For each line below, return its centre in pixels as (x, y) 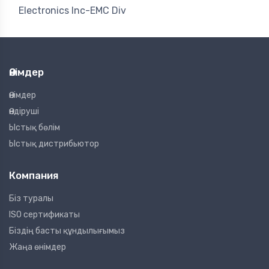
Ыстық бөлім (35, 128)
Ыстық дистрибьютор (54, 144)
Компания (34, 176)
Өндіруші (24, 112)
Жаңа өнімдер (38, 247)
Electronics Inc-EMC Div (72, 11)
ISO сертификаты (44, 215)
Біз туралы (31, 199)
